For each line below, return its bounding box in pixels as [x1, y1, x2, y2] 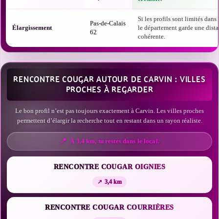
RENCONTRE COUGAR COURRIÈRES [45, 204, 174, 211]
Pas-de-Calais [90, 20, 126, 27]
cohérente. [138, 33, 165, 40]
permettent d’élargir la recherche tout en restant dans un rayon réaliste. [17, 117, 202, 124]
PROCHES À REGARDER [66, 85, 153, 94]
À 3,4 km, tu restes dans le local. [70, 137, 159, 145]
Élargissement [12, 24, 52, 31]
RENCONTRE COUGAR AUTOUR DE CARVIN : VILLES [13, 74, 206, 84]
